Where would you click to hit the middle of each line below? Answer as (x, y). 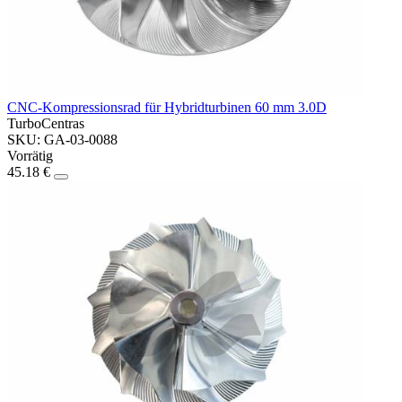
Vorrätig (30, 155)
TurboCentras (46, 123)
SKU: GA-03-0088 (62, 139)
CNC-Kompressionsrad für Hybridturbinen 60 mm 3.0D (167, 107)
